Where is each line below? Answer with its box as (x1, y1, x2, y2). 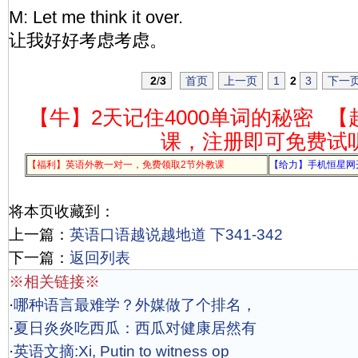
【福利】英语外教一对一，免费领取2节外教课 (27, 159, 225, 170)
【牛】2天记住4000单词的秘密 (28, 106, 313, 129)
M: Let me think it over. (9, 7, 183, 27)
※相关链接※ (9, 273, 100, 290)
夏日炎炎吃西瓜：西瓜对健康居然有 (14, 320, 257, 336)
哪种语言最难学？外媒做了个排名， (14, 296, 257, 313)
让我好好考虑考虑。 (9, 30, 167, 50)
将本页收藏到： (9, 203, 115, 220)
